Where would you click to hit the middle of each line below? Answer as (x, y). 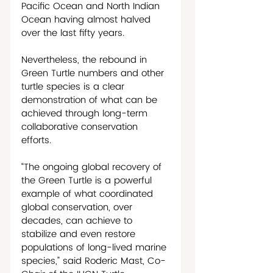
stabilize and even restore (80, 234)
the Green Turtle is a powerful (88, 180)
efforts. (36, 140)
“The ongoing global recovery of (93, 167)
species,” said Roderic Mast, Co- (94, 261)
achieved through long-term (86, 113)
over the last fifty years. (74, 33)
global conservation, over (78, 207)
